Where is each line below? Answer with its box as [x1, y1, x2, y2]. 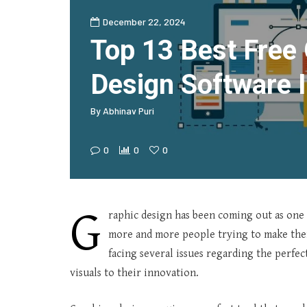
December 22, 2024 [103, 16, 186, 27]
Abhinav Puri [103, 105, 154, 116]
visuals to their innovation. [70, 267, 199, 280]
